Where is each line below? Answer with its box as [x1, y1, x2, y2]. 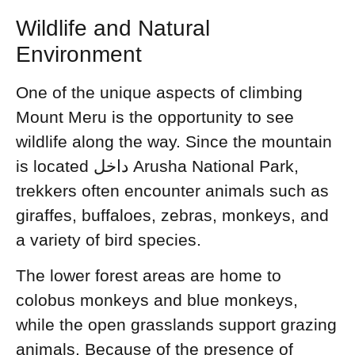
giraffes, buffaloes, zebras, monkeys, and [16, 205, 329, 224]
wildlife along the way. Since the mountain [16, 132, 332, 151]
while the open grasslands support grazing [16, 315, 337, 334]
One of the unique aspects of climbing [16, 82, 303, 101]
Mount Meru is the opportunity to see [16, 107, 294, 126]
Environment [16, 41, 142, 67]
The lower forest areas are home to [16, 265, 281, 284]
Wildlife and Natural [16, 15, 210, 40]
